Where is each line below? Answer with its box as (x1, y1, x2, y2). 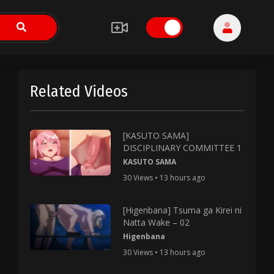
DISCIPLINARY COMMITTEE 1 (122, 142, 242, 154)
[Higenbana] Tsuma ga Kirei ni (122, 204, 242, 216)
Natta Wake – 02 (122, 217, 190, 228)
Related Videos (30, 82, 128, 101)
